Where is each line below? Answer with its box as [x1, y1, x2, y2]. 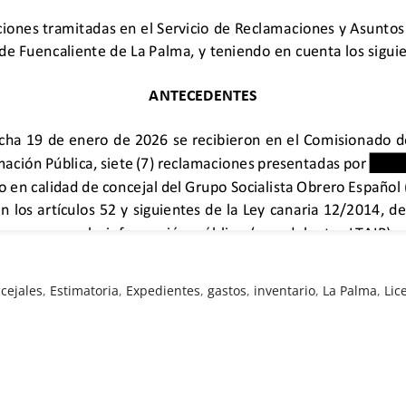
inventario [254, 281, 316, 299]
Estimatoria [50, 281, 120, 299]
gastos [208, 281, 247, 299]
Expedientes [126, 281, 201, 299]
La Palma [323, 281, 378, 299]
